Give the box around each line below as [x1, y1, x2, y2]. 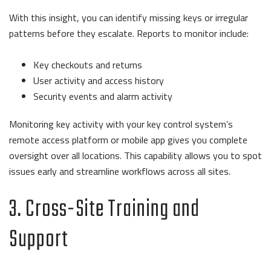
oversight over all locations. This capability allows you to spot [9, 148, 262, 163]
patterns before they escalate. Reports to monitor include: [9, 26, 251, 41]
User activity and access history [33, 73, 164, 88]
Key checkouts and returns [33, 57, 142, 73]
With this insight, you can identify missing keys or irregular [9, 10, 248, 25]
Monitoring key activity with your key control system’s [9, 117, 233, 132]
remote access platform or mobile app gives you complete [9, 132, 247, 148]
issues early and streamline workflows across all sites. [9, 164, 230, 179]
